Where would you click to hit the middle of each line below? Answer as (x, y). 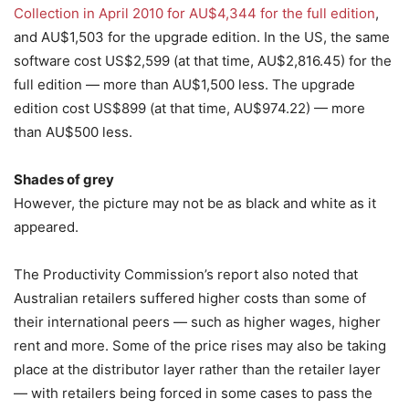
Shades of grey (64, 179)
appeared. (46, 227)
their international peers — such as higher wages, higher (197, 322)
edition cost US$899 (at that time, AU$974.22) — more (189, 108)
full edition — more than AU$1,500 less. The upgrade (184, 84)
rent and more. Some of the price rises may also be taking (200, 346)
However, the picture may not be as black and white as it (195, 203)
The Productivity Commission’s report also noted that (186, 274)
